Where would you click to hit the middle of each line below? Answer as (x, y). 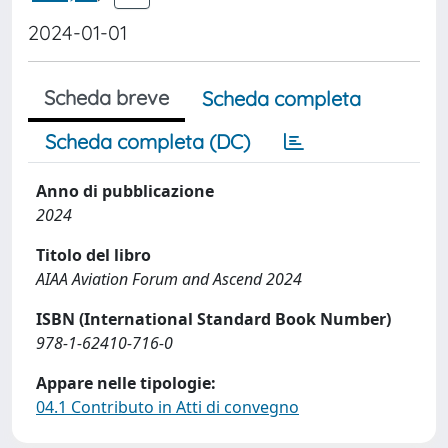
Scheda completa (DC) (147, 141)
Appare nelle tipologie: (126, 383)
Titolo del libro (93, 255)
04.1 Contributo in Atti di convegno (167, 407)
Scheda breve (106, 97)
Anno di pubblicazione (125, 191)
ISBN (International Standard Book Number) (213, 319)
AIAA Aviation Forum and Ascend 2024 (169, 279)
